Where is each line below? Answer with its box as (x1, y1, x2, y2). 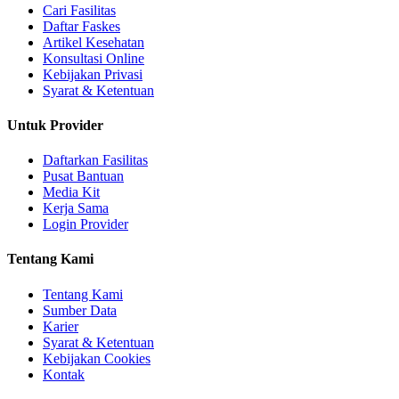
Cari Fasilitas (43, 2, 116, 18)
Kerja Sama (43, 200, 109, 216)
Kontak (43, 366, 85, 382)
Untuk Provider (7, 117, 103, 133)
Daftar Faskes (43, 18, 120, 34)
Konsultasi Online (43, 50, 144, 66)
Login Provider (43, 216, 128, 232)
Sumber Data (43, 302, 117, 318)
